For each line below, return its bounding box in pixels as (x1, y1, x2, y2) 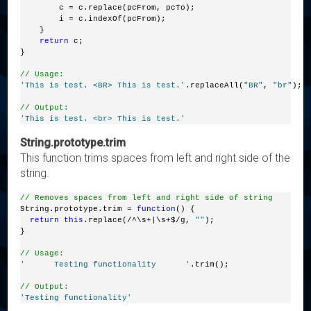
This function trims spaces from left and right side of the (20, 151, 291, 165)
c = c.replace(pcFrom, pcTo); (20, 3, 196, 12)
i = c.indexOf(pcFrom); (20, 14, 167, 23)
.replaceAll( (185, 81, 244, 90)
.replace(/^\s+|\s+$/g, (83, 215, 196, 224)
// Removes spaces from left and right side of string (20, 193, 274, 202)
